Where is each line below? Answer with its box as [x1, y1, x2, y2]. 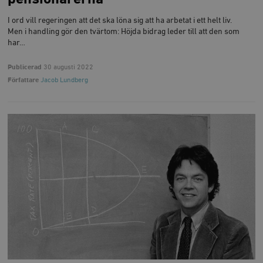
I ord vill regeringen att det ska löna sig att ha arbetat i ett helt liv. [8, 16, 232, 25]
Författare [8, 76, 39, 85]
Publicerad [8, 63, 42, 72]
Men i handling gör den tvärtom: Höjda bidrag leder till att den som [8, 27, 240, 36]
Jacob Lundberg [41, 76, 89, 85]
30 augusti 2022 [42, 63, 94, 72]
